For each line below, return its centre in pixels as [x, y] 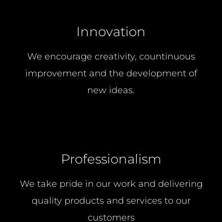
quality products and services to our [111, 200]
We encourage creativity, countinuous [111, 56]
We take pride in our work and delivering [111, 184]
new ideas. [111, 90]
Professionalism [111, 159]
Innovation [111, 31]
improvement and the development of [111, 73]
